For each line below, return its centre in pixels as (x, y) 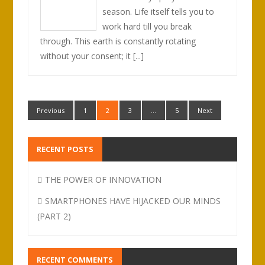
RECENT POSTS (65, 149)
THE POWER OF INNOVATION (104, 180)
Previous (51, 110)
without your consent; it (87, 56)
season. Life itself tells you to (159, 12)
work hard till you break (147, 26)
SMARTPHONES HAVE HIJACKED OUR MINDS (133, 201)
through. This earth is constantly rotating (118, 41)
